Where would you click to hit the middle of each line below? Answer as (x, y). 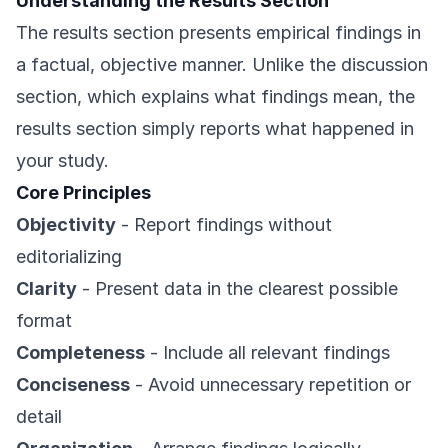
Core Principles (83, 192)
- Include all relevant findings (267, 352)
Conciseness (73, 384)
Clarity (46, 288)
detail (39, 416)
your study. (62, 160)
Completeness (80, 352)
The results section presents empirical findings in (218, 32)
